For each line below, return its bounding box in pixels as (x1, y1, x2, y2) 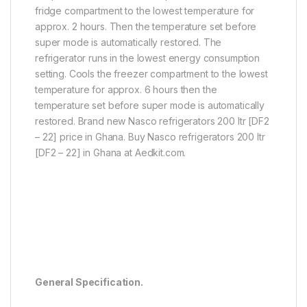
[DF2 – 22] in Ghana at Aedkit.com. (35, 146, 186, 158)
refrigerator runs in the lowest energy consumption (35, 51, 260, 64)
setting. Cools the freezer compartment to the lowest (35, 67, 268, 79)
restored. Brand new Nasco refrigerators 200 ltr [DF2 (35, 114, 269, 127)
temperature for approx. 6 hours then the (35, 83, 217, 95)
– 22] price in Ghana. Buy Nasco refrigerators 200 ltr (35, 130, 265, 143)
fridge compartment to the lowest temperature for (35, 4, 255, 16)
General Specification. (35, 275, 143, 288)
